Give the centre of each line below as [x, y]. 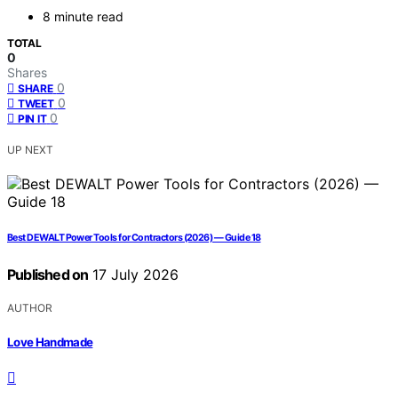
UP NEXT [30, 150]
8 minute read [83, 17]
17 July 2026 [134, 275]
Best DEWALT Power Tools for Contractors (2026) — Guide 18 [134, 238]
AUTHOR [30, 308]
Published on [48, 275]
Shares [27, 73]
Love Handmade [50, 342]
